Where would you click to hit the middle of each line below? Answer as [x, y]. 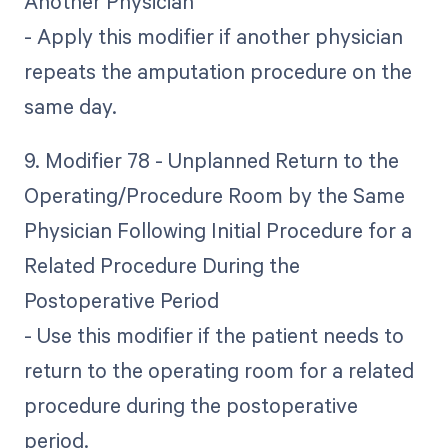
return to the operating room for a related [218, 369]
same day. [70, 105]
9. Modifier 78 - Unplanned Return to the [211, 159]
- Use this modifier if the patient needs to [213, 334]
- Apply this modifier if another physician [213, 35]
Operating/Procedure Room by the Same [214, 194]
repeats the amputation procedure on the [217, 70]
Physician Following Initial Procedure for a [217, 229]
